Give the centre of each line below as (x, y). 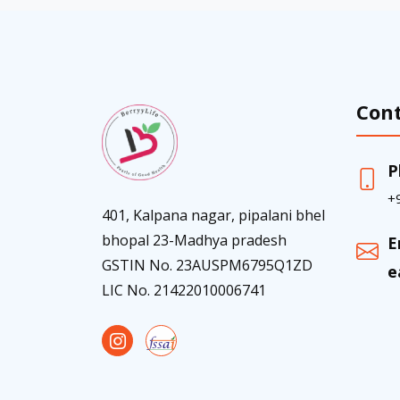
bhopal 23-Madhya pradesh (194, 240)
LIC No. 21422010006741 (184, 290)
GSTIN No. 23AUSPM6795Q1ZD (207, 265)
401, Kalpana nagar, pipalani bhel (213, 215)
